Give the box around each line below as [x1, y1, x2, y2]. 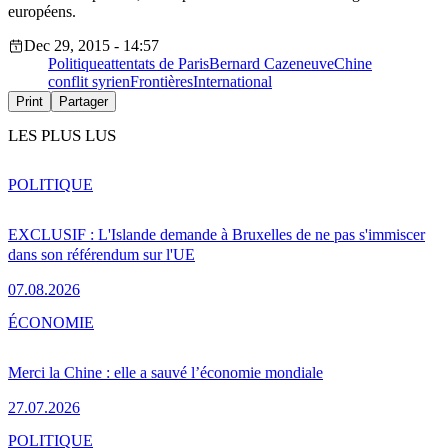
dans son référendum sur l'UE [8, 245, 195, 263]
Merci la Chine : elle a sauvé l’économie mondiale [8, 363, 323, 381]
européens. [8, 3, 76, 21]
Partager [59, 94, 108, 110]
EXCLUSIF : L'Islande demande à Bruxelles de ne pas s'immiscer [8, 225, 425, 243]
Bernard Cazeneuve [209, 55, 334, 73]
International [193, 73, 272, 91]
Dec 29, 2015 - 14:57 [24, 37, 159, 55]
